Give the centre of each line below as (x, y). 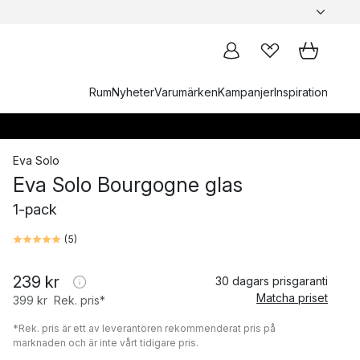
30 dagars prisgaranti (272, 281)
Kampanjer (246, 92)
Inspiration (301, 92)
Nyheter (133, 92)
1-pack (35, 209)
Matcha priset (292, 298)
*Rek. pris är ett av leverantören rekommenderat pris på (144, 328)
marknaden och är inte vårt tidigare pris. (106, 343)
